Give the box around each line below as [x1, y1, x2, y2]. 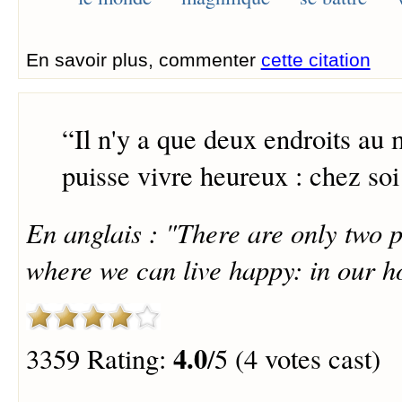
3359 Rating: [25, 340, 173, 378]
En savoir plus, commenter [25, 48, 261, 70]
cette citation [260, 48, 371, 70]
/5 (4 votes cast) [206, 340, 380, 378]
